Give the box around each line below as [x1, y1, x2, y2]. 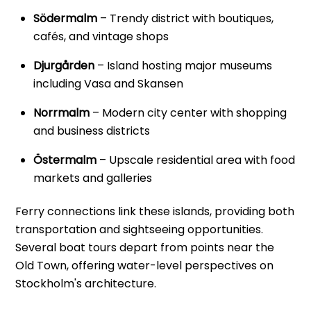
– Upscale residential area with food [96, 151, 295, 168]
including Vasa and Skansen [33, 75, 183, 92]
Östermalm [33, 151, 96, 168]
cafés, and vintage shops [33, 28, 169, 44]
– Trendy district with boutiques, [97, 10, 274, 26]
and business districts [33, 122, 150, 139]
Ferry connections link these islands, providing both [15, 203, 295, 220]
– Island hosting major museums [94, 57, 272, 74]
